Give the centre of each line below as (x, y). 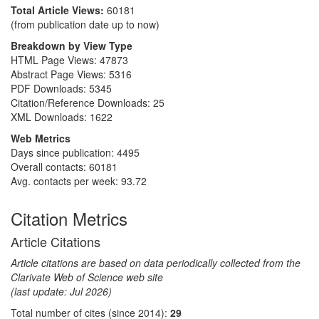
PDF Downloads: (50, 88)
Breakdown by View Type (72, 46)
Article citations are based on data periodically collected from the (156, 263)
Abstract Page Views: (60, 74)
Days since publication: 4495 (75, 152)
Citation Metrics (69, 218)
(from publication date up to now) (85, 24)
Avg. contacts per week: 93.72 (79, 181)
